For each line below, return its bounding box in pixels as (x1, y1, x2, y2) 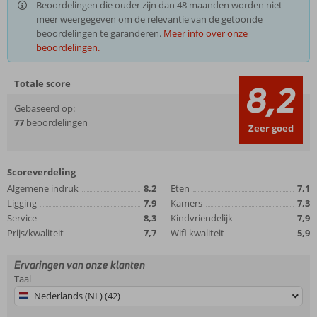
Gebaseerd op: (14, 102, 75, 115)
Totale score (14, 77, 71, 90)
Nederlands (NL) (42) (34, 289, 120, 302)
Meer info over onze (163, 27, 248, 40)
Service (7, 212, 37, 224)
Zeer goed (248, 122, 294, 134)
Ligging (7, 197, 37, 209)
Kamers (170, 197, 202, 209)
